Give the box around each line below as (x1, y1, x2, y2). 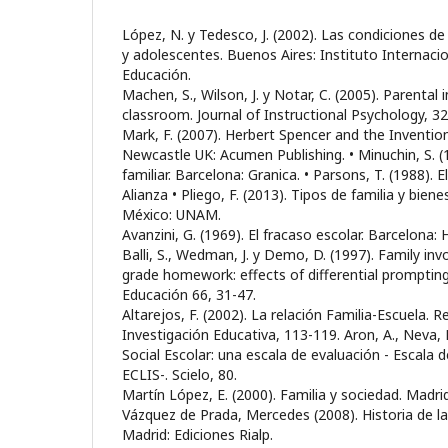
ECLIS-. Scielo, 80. (122, 365, 237, 385)
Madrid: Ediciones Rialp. (122, 425, 273, 445)
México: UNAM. (122, 205, 221, 225)
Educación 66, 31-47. (122, 285, 256, 305)
